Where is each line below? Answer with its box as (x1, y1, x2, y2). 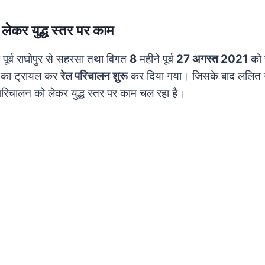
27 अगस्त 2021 (176, 51, 248, 66)
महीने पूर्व (137, 51, 176, 66)
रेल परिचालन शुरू (60, 69, 128, 83)
